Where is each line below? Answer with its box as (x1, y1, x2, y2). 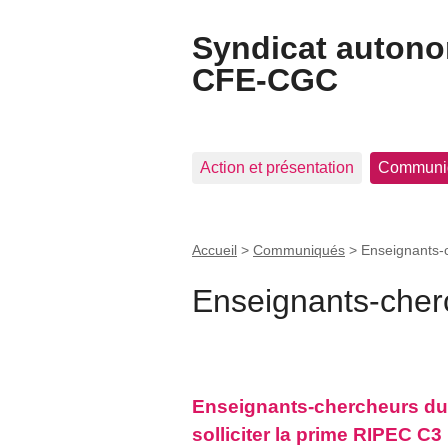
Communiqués (253, 241, 345, 258)
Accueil (192, 241, 237, 258)
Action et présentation (200, 158, 354, 176)
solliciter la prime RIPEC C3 (192, 424, 442, 446)
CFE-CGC (192, 62, 338, 98)
